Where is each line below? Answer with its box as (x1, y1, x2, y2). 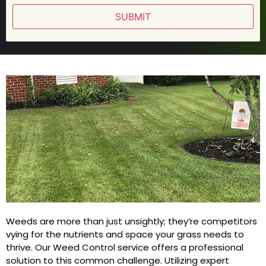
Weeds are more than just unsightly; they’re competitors (6, 214, 257, 227)
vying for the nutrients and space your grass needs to (6, 227, 244, 240)
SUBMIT (115, 10, 151, 23)
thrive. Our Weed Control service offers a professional (6, 240, 243, 254)
